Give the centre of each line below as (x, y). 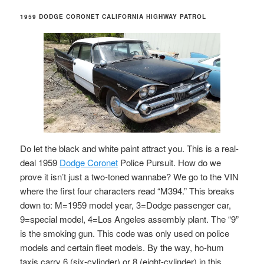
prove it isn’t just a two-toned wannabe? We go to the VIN (130, 176)
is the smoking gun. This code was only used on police (125, 233)
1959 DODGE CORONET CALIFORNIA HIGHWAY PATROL (113, 17)
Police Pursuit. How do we (170, 162)
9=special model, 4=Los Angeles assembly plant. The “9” (130, 219)
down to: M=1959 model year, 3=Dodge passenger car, (126, 204)
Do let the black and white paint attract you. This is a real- (130, 148)
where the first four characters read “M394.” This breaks (128, 190)
